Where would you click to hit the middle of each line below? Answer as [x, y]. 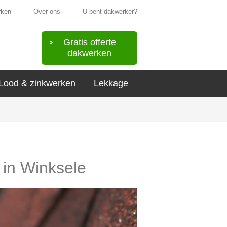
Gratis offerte [89, 42]
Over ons [47, 11]
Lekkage [111, 83]
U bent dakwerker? [110, 11]
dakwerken [89, 53]
